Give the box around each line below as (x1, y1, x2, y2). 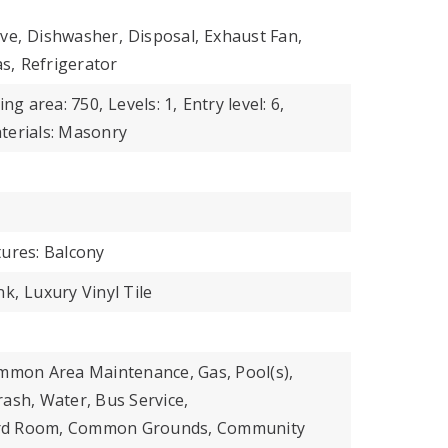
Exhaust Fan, (204, 25, 302, 47)
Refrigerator (20, 53, 118, 75)
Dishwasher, (27, 25, 123, 47)
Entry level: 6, (182, 93, 285, 115)
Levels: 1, (108, 93, 178, 115)
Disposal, (127, 25, 199, 47)
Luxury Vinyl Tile (24, 281, 153, 303)
